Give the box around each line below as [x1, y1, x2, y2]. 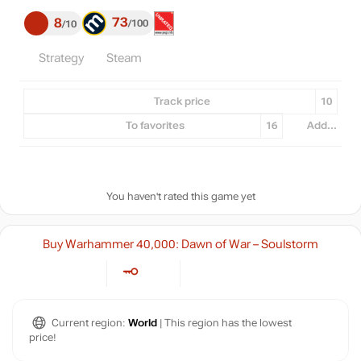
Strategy [39, 52, 84, 64]
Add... [307, 120, 337, 131]
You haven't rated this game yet [106, 191, 255, 202]
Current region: [52, 317, 128, 329]
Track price [154, 96, 210, 107]
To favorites [125, 120, 185, 131]
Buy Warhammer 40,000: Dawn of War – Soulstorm [43, 238, 318, 251]
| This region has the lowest [157, 317, 292, 329]
